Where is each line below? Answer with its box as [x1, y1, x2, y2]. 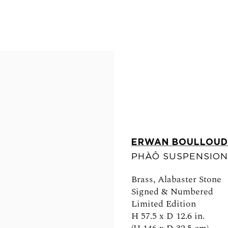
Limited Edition [131, 196, 196, 211]
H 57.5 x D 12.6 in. [131, 209, 205, 223]
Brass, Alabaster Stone [131, 172, 221, 186]
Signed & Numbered [131, 184, 213, 198]
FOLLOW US [50, 157, 99, 165]
